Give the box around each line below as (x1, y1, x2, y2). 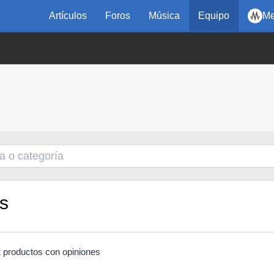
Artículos (49, 10, 87, 21)
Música (149, 10, 180, 21)
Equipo (198, 10, 229, 21)
